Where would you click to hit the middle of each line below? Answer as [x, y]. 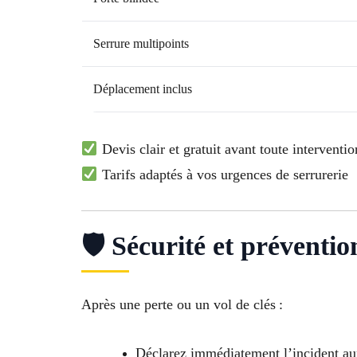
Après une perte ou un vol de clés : [182, 305]
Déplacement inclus [143, 89]
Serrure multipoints [141, 44]
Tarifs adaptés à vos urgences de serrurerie [223, 175]
